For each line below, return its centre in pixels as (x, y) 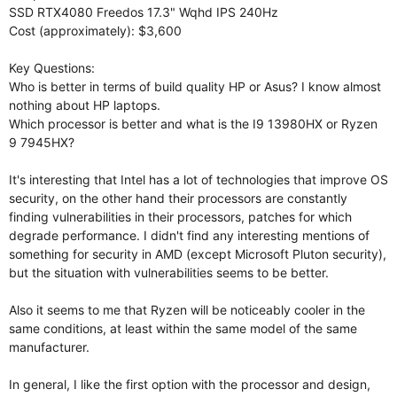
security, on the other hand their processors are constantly (178, 198)
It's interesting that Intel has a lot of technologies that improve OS (198, 179)
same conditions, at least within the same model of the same (183, 328)
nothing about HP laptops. (85, 105)
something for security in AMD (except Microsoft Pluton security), (198, 253)
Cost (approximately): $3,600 (95, 30)
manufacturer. (49, 346)
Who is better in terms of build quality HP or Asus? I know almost (195, 86)
